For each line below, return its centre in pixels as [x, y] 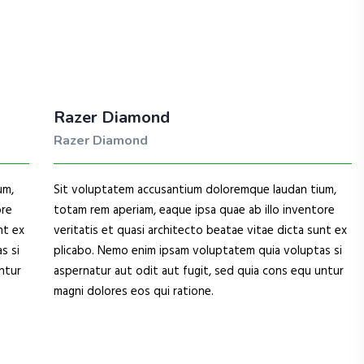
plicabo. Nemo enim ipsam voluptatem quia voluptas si [197, 251]
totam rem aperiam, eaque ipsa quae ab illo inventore [194, 210]
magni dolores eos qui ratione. [133, 292]
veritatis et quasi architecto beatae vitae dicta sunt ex [200, 231]
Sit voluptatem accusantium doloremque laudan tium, [195, 190]
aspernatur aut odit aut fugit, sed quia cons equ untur [198, 271]
